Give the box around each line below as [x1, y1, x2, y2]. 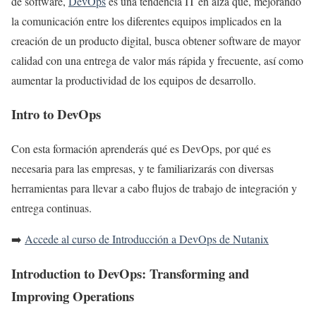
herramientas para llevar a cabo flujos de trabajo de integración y [11, 181, 297, 196]
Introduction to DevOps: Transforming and [11, 263, 249, 283]
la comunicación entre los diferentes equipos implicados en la [11, 13, 281, 28]
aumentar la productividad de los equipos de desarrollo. [11, 72, 256, 87]
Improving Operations [11, 286, 134, 305]
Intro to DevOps [11, 104, 101, 124]
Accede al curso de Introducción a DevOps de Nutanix [25, 231, 269, 247]
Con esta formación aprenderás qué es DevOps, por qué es [11, 141, 271, 157]
